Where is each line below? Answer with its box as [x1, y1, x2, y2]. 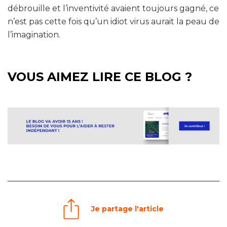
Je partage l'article [91, 204, 164, 214]
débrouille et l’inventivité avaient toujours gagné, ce [8, 3, 219, 13]
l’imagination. [8, 29, 60, 40]
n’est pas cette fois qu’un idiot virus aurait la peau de [8, 16, 219, 26]
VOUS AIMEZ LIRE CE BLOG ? [8, 69, 192, 84]
